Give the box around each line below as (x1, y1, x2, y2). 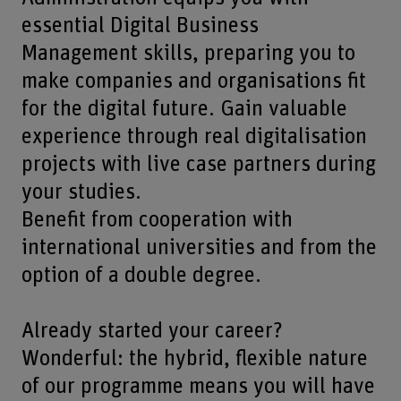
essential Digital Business (21, 13, 259, 37)
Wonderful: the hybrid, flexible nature (21, 346, 368, 370)
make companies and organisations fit (21, 69, 366, 92)
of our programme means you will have (21, 374, 375, 397)
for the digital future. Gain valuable (21, 97, 347, 120)
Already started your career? (21, 319, 283, 342)
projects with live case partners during (21, 152, 376, 175)
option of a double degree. (21, 263, 261, 286)
